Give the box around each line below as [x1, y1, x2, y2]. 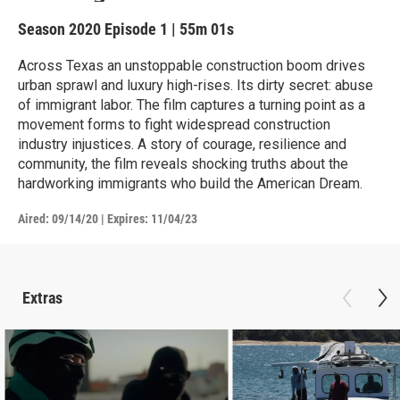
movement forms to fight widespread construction [18, 115, 330, 133]
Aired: [18, 211, 49, 226]
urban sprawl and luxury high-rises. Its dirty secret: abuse [18, 76, 373, 94]
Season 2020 [18, 19, 104, 38]
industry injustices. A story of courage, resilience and [18, 135, 346, 153]
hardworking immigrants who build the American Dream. [18, 174, 362, 192]
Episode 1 [104, 19, 168, 38]
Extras [22, 287, 62, 307]
